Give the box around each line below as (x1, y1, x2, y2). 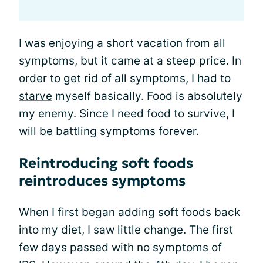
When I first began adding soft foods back (19, 205, 240, 219)
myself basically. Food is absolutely (52, 89, 242, 103)
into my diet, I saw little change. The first (19, 223, 233, 237)
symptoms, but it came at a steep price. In (19, 54, 241, 68)
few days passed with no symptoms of (19, 241, 222, 254)
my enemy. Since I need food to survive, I (19, 107, 235, 120)
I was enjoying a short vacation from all (19, 36, 225, 50)
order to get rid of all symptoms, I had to (19, 72, 231, 85)
